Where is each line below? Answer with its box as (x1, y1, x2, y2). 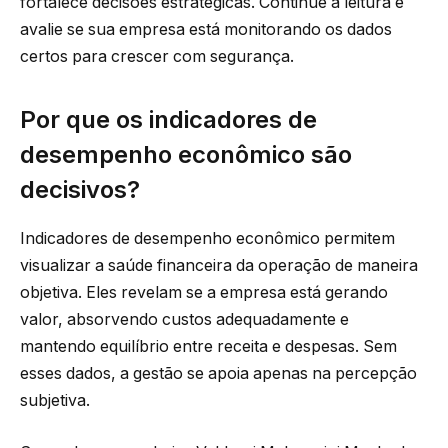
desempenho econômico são (20, 140, 352, 170)
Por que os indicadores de (20, 105, 317, 135)
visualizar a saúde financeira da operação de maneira (20, 255, 418, 275)
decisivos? (20, 175, 140, 205)
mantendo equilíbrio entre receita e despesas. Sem (20, 336, 397, 356)
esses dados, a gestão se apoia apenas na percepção (20, 363, 417, 383)
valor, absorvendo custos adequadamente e (20, 309, 349, 329)
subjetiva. (20, 390, 90, 410)
